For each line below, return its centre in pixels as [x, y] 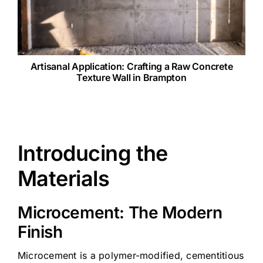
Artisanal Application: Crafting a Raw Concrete [131, 67]
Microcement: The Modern [120, 212]
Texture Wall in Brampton [131, 78]
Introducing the [92, 153]
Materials [63, 178]
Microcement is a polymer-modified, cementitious [131, 255]
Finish [40, 232]
